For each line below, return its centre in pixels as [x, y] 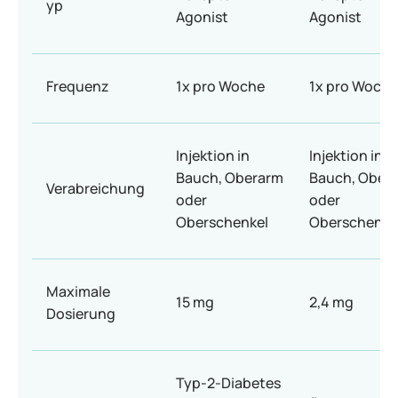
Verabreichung [96, 188]
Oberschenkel [222, 222]
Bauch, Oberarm [230, 178]
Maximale [78, 291]
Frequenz [78, 86]
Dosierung [81, 314]
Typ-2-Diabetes [228, 383]
